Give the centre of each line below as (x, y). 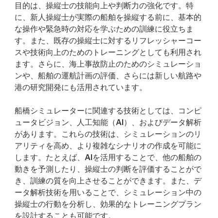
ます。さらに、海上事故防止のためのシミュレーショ (108, 64)
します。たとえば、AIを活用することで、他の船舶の (108, 157)
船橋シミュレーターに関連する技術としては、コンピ (108, 111)
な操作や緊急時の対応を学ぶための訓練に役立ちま (104, 29)
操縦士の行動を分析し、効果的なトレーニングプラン (108, 204)
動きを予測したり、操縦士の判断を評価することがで (108, 169)
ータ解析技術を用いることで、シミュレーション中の (108, 192)
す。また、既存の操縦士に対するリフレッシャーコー (108, 41)
